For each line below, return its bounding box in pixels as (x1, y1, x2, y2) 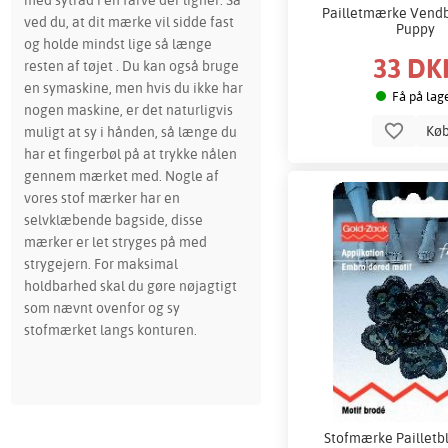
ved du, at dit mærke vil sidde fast (23, 12, 234, 32)
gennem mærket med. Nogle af (23, 166, 219, 186)
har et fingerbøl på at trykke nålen (23, 144, 237, 164)
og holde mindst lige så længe (23, 34, 212, 54)
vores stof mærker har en (23, 188, 180, 208)
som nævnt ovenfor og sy (23, 298, 180, 318)
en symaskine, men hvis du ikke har (23, 78, 243, 98)
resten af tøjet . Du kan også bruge (23, 56, 239, 76)
